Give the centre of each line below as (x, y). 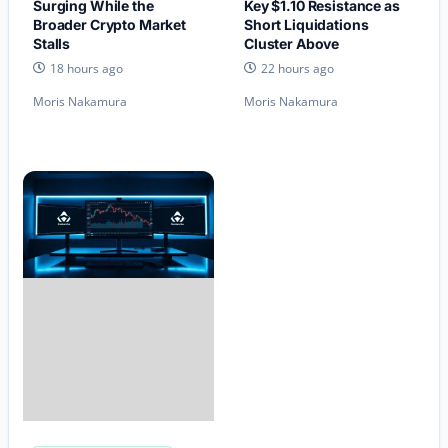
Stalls (52, 44)
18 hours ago (86, 68)
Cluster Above (292, 44)
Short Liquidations (306, 25)
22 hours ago (297, 68)
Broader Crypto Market (110, 25)
